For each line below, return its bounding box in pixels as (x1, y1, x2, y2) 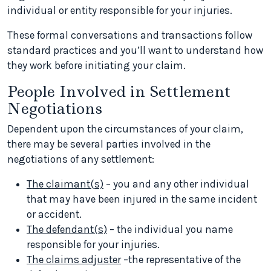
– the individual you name (107, 223, 233, 235)
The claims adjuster (27, 253, 121, 266)
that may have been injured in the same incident (27, 193, 257, 205)
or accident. (27, 208, 82, 220)
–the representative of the (121, 253, 241, 266)
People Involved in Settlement (7, 81, 230, 102)
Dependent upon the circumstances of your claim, (7, 123, 243, 135)
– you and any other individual (103, 178, 249, 190)
